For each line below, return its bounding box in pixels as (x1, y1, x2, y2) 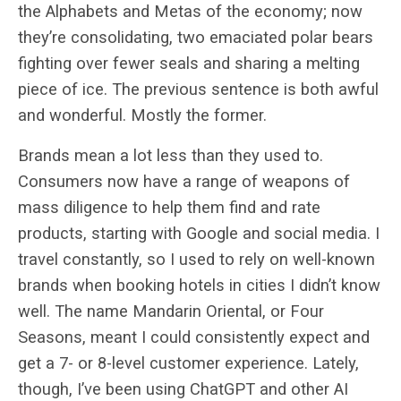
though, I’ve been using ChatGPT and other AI (18, 379, 348, 398)
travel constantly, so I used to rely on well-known (18, 249, 375, 269)
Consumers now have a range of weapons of (18, 171, 350, 191)
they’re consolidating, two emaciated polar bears (18, 27, 373, 47)
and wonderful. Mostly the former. (18, 105, 267, 124)
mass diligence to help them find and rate (18, 197, 320, 217)
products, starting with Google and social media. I (18, 223, 380, 243)
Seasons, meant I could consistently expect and (18, 327, 370, 346)
